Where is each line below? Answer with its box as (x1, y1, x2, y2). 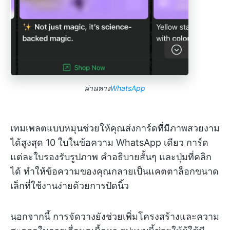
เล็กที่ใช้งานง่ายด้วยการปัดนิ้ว (10, 180, 129, 191)
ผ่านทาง (85, 83, 110, 92)
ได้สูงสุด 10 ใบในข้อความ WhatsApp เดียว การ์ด (10, 137, 208, 148)
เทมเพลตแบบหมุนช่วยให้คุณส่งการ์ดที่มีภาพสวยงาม (10, 122, 220, 133)
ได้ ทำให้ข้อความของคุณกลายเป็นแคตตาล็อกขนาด (10, 165, 219, 177)
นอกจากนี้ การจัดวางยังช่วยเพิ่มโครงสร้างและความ (10, 210, 219, 222)
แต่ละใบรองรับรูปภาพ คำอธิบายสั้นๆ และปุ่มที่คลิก (10, 151, 212, 162)
